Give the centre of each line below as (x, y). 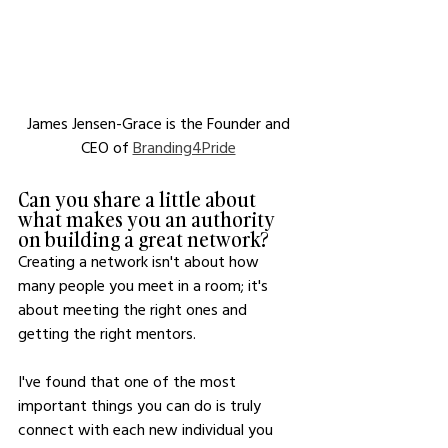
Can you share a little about (139, 199)
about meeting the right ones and (134, 309)
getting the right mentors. (107, 333)
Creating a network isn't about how (140, 261)
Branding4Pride (184, 147)
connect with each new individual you (147, 429)
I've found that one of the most (129, 381)
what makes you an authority (148, 219)
